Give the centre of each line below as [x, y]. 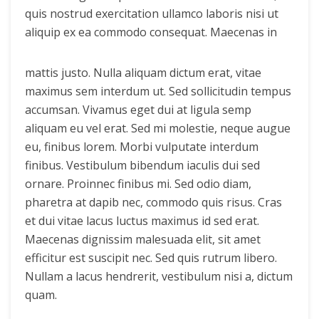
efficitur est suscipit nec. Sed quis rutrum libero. [151, 257]
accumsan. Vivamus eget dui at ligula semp [138, 109]
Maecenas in [244, 32]
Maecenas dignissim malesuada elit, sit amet [143, 239]
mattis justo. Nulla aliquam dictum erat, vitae [143, 72]
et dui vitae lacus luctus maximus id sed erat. [142, 220]
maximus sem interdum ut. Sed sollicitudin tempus [158, 91]
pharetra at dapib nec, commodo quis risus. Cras [153, 202]
